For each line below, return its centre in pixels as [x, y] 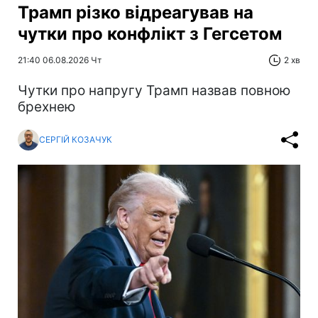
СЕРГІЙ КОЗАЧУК [76, 140]
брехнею [46, 106]
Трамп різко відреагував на [136, 12]
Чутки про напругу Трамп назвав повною [154, 90]
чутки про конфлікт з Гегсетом [150, 33]
